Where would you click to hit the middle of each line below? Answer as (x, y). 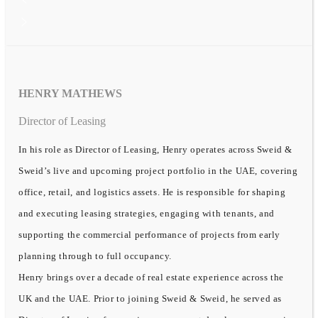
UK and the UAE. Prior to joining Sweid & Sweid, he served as (150, 298)
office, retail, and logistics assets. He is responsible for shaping (152, 192)
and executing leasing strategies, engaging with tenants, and (147, 213)
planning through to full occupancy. (95, 256)
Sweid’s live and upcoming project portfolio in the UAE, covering (158, 170)
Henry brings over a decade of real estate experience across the (151, 277)
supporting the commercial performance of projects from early (150, 234)
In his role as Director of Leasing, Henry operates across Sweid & (156, 149)
